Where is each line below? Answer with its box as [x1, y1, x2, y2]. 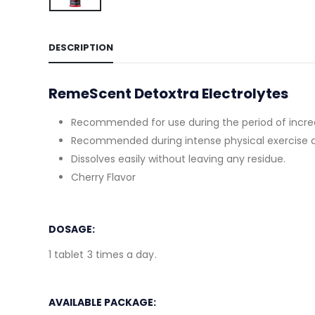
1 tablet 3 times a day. [49, 247, 157, 262]
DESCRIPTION [49, 41, 113, 55]
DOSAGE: [49, 222, 95, 237]
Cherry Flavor [71, 170, 136, 185]
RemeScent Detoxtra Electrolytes [49, 84, 288, 104]
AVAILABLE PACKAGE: [49, 295, 156, 310]
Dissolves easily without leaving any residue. [71, 152, 285, 167]
